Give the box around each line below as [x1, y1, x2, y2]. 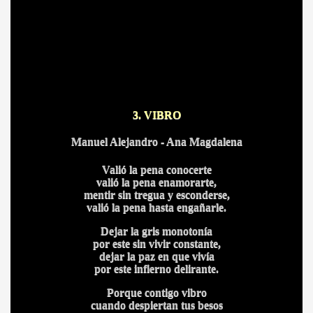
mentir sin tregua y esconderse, [83, 189, 230, 201]
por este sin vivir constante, [92, 238, 221, 249]
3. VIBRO [132, 109, 181, 121]
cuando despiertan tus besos [90, 299, 223, 311]
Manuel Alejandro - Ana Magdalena [71, 136, 242, 147]
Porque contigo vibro [106, 286, 207, 298]
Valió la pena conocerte [101, 163, 212, 175]
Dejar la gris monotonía [101, 225, 212, 237]
